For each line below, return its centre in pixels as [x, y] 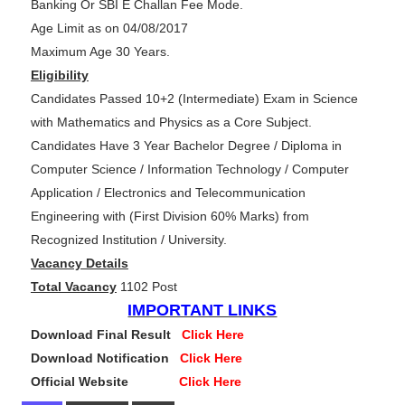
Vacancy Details [79, 264]
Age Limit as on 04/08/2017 [109, 28]
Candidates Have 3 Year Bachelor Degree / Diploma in [186, 146]
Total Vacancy [73, 287]
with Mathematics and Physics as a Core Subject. [171, 122]
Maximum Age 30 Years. [100, 52]
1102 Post [146, 287]
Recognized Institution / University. [128, 240]
